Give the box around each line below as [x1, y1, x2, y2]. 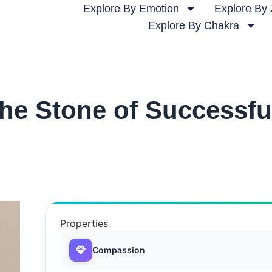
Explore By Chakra [148, 19, 240, 32]
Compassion [92, 244, 146, 255]
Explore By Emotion [83, 2, 179, 15]
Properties [60, 217, 109, 229]
